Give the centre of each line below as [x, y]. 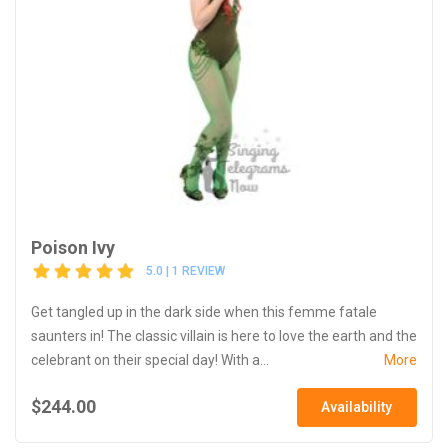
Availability [357, 406]
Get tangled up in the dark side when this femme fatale [204, 311]
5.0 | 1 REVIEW [185, 271]
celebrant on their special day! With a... [150, 359]
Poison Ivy [73, 247]
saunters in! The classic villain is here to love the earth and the [224, 335]
